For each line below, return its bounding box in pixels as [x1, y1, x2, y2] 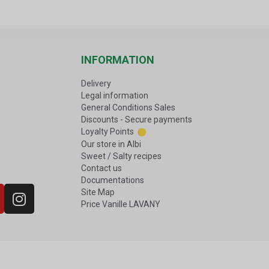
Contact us [80, 163, 122, 174]
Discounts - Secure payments [80, 115, 192, 125]
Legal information [80, 91, 148, 101]
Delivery [80, 79, 111, 89]
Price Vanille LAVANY [80, 199, 160, 210]
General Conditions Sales [80, 103, 175, 113]
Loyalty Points [80, 127, 136, 137]
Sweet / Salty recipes [80, 151, 162, 162]
